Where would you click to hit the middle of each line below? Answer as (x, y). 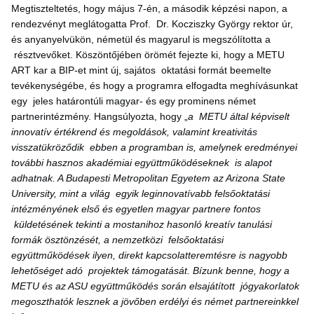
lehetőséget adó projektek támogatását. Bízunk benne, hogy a (150, 270)
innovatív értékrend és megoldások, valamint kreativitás (134, 131)
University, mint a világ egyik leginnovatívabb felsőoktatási (141, 193)
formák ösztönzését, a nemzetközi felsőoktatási (117, 239)
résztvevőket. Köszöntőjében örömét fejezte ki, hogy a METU (148, 54)
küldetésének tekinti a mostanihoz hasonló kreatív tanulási (142, 224)
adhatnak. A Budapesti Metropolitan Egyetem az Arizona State (148, 178)
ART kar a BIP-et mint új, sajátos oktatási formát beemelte (141, 70)
